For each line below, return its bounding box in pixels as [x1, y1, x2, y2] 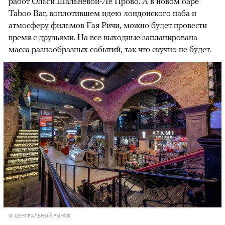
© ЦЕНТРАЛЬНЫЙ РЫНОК [9, 210, 71, 219]
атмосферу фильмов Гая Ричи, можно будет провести [9, 20, 207, 31]
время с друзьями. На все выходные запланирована [9, 32, 197, 43]
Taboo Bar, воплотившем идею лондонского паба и [9, 8, 196, 19]
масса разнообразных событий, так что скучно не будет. [9, 44, 211, 55]
